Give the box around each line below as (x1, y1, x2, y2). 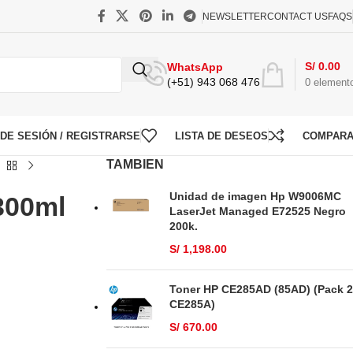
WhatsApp (167, 61, 223, 73)
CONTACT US (267, 10, 328, 22)
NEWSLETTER (203, 10, 267, 22)
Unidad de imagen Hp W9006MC (169, 190, 341, 203)
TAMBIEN (106, 158, 164, 171)
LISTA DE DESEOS (175, 129, 268, 142)
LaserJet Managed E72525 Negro (169, 205, 346, 217)
